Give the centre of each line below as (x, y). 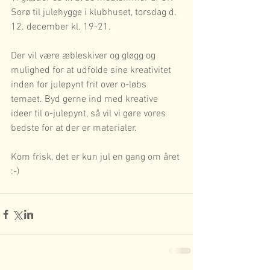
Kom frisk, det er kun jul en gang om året (96, 158)
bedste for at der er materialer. (74, 129)
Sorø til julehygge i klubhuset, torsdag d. (95, 13)
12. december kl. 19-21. (61, 27)
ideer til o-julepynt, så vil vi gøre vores (89, 114)
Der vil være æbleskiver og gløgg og (84, 56)
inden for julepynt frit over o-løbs (80, 85)
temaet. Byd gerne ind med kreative (86, 100)
